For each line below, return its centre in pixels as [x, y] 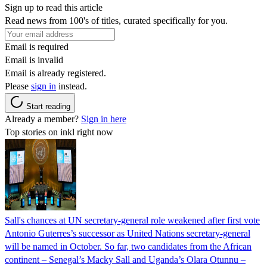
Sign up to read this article [54, 7]
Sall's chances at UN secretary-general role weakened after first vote [132, 220]
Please [18, 86]
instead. [72, 86]
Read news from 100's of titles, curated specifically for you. [116, 20]
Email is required [37, 46]
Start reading [48, 106]
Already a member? [43, 119]
